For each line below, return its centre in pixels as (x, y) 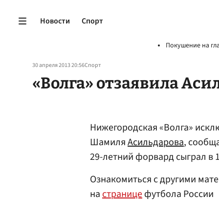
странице (122, 194)
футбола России (178, 194)
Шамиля (109, 142)
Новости (55, 21)
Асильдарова (156, 142)
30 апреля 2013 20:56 (58, 65)
